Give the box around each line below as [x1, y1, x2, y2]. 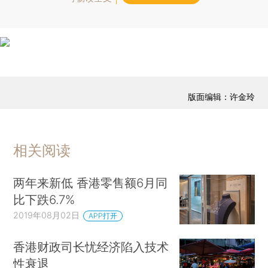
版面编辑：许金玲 [187, 92, 255, 102]
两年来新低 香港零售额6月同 [13, 175, 168, 190]
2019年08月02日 [13, 209, 80, 220]
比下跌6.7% [13, 191, 75, 207]
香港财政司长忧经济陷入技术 [13, 239, 169, 255]
